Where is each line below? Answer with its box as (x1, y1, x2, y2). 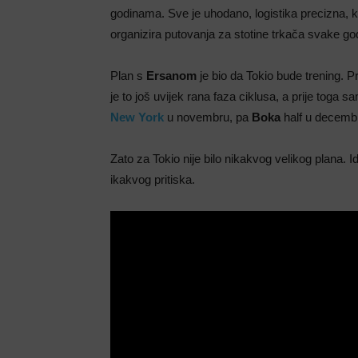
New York (110, 110, 164, 124)
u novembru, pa (164, 110, 252, 124)
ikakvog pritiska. (110, 173, 195, 186)
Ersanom (146, 69, 197, 82)
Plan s (110, 69, 146, 82)
